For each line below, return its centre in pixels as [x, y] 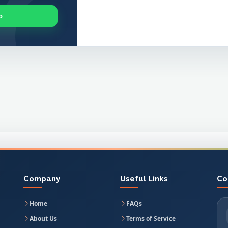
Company [42, 178]
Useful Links [144, 178]
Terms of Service [151, 218]
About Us [43, 218]
